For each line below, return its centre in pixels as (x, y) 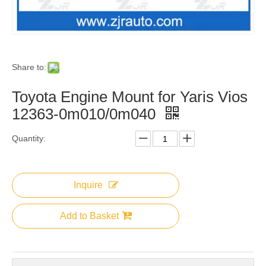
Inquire (88, 185)
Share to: (29, 67)
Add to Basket (89, 216)
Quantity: (29, 138)
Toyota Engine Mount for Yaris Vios (130, 97)
